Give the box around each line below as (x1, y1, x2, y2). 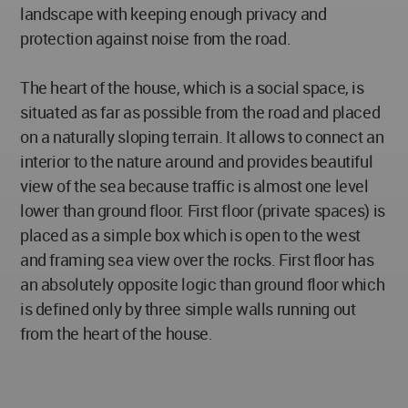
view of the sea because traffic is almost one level (20, 175, 369, 197)
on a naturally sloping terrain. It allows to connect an (20, 126, 384, 148)
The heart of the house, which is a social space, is (20, 76, 364, 98)
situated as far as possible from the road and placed (20, 101, 381, 123)
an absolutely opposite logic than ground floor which (20, 273, 385, 295)
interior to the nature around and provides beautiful (20, 150, 373, 172)
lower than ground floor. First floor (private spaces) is (20, 199, 385, 221)
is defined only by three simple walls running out (20, 298, 356, 320)
